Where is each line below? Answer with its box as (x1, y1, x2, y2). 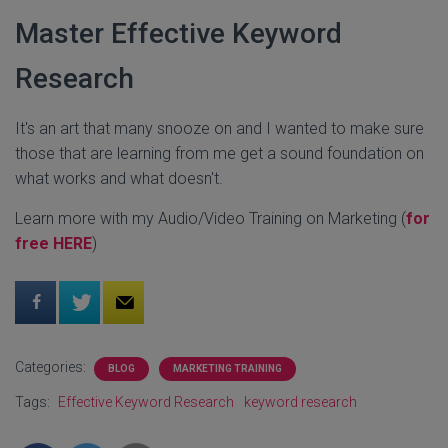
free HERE (15, 233, 92, 253)
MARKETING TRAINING (173, 362, 282, 374)
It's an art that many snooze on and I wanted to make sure (15, 118, 424, 138)
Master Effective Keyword (15, 16, 342, 50)
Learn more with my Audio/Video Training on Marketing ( (15, 208, 406, 228)
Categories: (15, 358, 89, 375)
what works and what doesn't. (15, 168, 223, 188)
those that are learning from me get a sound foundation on (15, 143, 424, 163)
